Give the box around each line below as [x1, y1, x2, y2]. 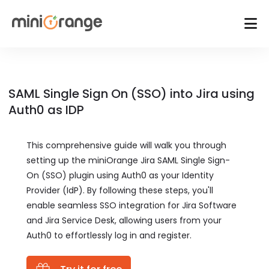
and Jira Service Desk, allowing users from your [26, 214, 222, 226]
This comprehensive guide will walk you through [26, 139, 226, 151]
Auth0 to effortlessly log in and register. [26, 229, 192, 241]
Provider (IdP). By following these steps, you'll [26, 184, 213, 196]
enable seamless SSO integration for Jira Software [26, 199, 237, 211]
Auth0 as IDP [8, 101, 84, 118]
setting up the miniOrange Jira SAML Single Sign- [26, 154, 230, 166]
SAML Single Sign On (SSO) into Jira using [8, 85, 255, 102]
